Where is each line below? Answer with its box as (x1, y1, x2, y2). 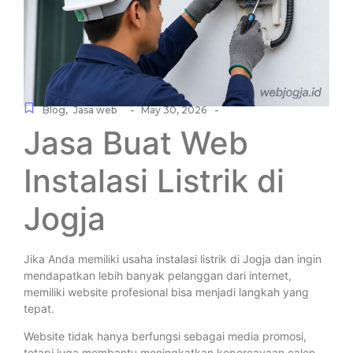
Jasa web (73, 104, 117, 117)
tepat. (24, 302, 54, 316)
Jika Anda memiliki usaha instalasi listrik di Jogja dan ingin (24, 252, 321, 266)
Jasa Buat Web (24, 124, 248, 163)
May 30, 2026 (141, 104, 206, 117)
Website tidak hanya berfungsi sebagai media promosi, (24, 329, 307, 344)
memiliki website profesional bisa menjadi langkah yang (24, 285, 309, 299)
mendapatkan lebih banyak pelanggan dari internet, (24, 269, 292, 283)
